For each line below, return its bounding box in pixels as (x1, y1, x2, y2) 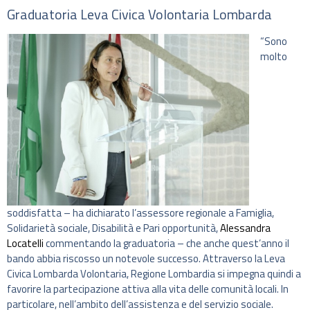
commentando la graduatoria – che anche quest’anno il (44, 235, 289, 251)
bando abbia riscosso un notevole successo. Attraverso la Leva (7, 250, 285, 266)
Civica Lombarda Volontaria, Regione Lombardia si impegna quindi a (7, 265, 301, 282)
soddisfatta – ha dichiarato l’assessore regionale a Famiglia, (7, 204, 274, 221)
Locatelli (7, 235, 44, 251)
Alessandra (220, 219, 271, 236)
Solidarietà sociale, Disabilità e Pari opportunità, (7, 219, 220, 236)
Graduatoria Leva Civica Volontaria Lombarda (7, 3, 272, 25)
